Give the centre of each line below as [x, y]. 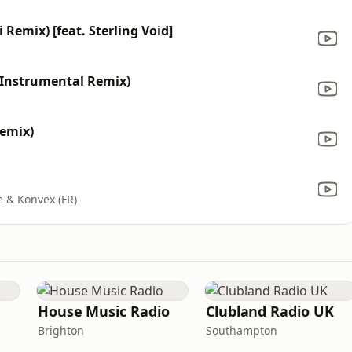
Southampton [242, 330]
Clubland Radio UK [270, 311]
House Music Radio [104, 311]
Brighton [61, 330]
